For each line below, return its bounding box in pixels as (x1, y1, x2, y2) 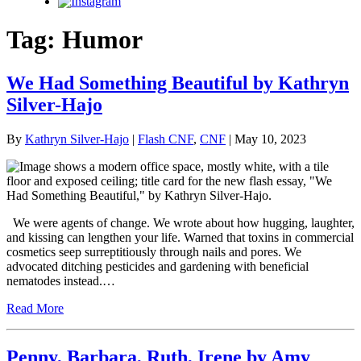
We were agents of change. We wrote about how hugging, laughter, (6, 215, 355, 230)
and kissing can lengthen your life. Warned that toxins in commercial (6, 230, 354, 244)
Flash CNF (138, 131, 193, 146)
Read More (6, 301, 64, 315)
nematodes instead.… (6, 273, 115, 288)
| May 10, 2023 (226, 131, 306, 146)
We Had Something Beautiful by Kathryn (6, 72, 349, 93)
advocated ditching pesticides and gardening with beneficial (6, 259, 309, 273)
